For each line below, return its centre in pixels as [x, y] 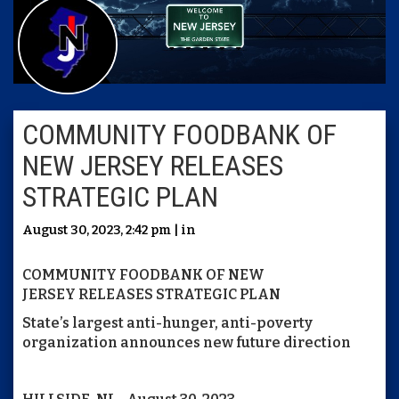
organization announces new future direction [187, 342]
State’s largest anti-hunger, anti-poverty [167, 323]
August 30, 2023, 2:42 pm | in [109, 230]
